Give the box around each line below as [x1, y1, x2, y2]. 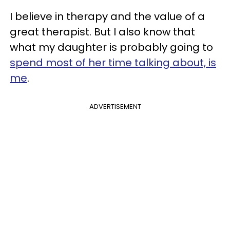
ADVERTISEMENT [89, 101, 141, 111]
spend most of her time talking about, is [10, 55, 216, 70]
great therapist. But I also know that [10, 24, 195, 39]
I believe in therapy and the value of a [10, 9, 205, 24]
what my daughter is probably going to [10, 40, 213, 54]
